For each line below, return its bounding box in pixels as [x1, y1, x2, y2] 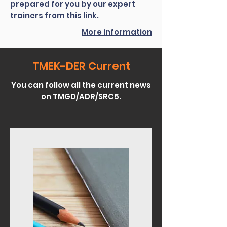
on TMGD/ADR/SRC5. [41, 91, 121, 102]
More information [82, 27, 152, 37]
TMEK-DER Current [32, 59, 130, 73]
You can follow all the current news [11, 80, 151, 90]
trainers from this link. [10, 10, 99, 21]
